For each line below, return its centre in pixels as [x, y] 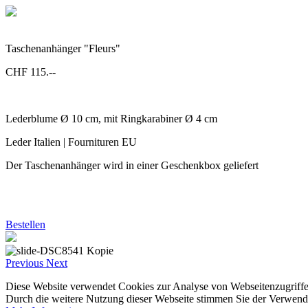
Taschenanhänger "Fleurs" [63, 48]
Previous [24, 263]
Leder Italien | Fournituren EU [71, 142]
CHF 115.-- [31, 72]
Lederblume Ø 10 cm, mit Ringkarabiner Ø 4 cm [111, 119]
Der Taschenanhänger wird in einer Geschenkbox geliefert [132, 165]
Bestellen [25, 224]
